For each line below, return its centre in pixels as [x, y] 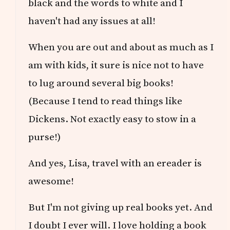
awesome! [51, 181]
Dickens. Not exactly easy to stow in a [112, 119]
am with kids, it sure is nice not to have [116, 65]
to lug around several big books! [101, 83]
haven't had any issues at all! [92, 21]
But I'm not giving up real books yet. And [121, 207]
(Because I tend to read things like [106, 101]
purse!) [45, 137]
